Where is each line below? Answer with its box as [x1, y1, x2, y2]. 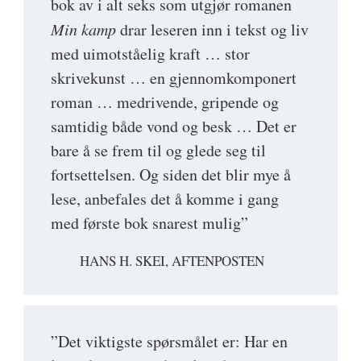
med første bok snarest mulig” [51, 212, 248, 234]
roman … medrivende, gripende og [51, 91, 279, 114]
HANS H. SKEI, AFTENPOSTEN [80, 251, 264, 271]
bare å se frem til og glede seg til [51, 139, 266, 162]
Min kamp [51, 19, 116, 40]
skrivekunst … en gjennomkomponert [51, 67, 297, 89]
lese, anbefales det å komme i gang [51, 188, 279, 210]
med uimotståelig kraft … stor [51, 43, 250, 65]
